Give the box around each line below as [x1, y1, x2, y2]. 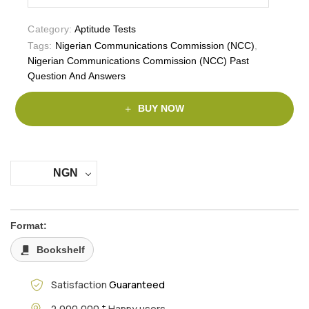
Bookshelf [37, 243, 85, 255]
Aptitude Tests [74, 23, 137, 34]
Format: [10, 219, 47, 231]
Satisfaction [50, 278, 109, 292]
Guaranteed [108, 278, 165, 292]
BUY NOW [137, 103, 184, 114]
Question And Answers [28, 70, 126, 81]
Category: [28, 23, 72, 34]
